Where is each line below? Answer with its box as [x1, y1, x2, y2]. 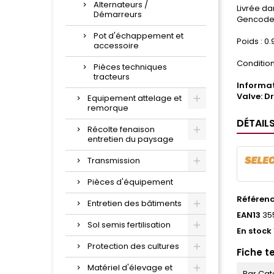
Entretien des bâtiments [87, 198, 182, 210]
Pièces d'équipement [87, 176, 173, 188]
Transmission [87, 155, 140, 167]
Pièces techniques [94, 61, 167, 73]
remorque [87, 102, 128, 114]
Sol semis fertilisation [87, 219, 171, 231]
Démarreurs [94, 9, 142, 21]
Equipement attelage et [87, 92, 182, 105]
